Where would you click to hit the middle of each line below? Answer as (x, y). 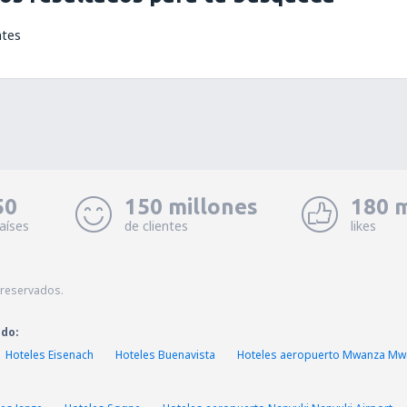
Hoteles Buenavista (165, 355)
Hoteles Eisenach (50, 355)
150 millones (191, 207)
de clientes (156, 226)
